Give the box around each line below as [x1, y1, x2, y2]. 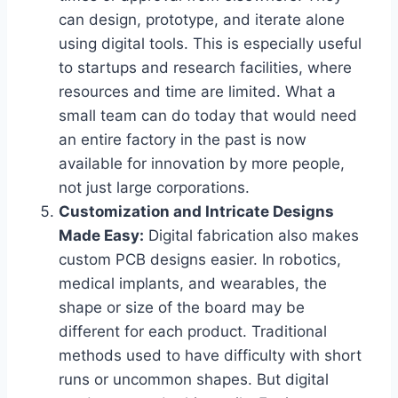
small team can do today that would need [59, 107, 357, 125]
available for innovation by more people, [59, 155, 345, 173]
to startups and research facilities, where [59, 59, 352, 77]
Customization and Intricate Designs [59, 203, 334, 221]
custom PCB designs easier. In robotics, [59, 251, 341, 269]
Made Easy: [59, 227, 144, 245]
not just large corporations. [59, 179, 250, 197]
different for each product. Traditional [59, 322, 327, 341]
